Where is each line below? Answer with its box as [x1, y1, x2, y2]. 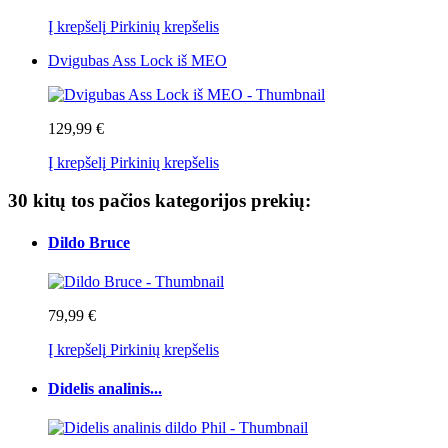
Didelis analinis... [48, 380, 162, 398]
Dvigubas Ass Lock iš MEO [48, 51, 227, 69]
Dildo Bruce [48, 233, 130, 251]
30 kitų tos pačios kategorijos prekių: [8, 190, 311, 212]
